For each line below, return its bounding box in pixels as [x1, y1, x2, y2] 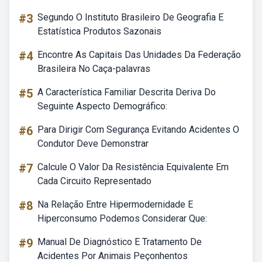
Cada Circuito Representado [37, 175, 151, 187]
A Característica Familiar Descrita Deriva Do [37, 87, 216, 98]
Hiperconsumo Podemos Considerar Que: [37, 213, 207, 224]
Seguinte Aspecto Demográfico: [37, 101, 167, 112]
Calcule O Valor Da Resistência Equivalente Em [37, 161, 229, 173]
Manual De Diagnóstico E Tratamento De [37, 236, 202, 247]
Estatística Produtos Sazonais [37, 26, 161, 37]
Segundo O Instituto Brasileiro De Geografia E [37, 12, 223, 23]
